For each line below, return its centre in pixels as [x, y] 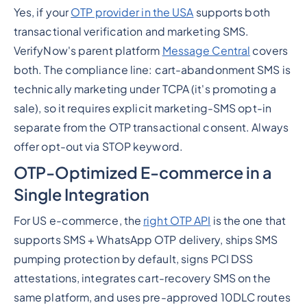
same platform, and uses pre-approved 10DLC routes [152, 297]
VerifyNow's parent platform [88, 50]
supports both [232, 12]
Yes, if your [42, 12]
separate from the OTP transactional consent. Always [151, 127]
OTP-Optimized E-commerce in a [143, 172]
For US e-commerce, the [78, 220]
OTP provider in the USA [132, 12]
